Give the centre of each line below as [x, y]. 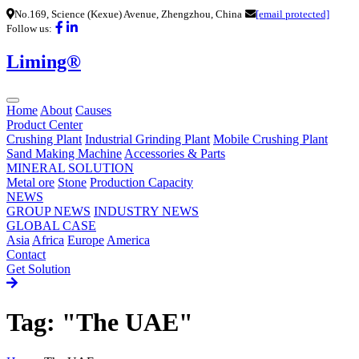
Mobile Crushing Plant [270, 139]
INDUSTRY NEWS [146, 211]
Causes [93, 110]
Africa [48, 240]
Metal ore [30, 182]
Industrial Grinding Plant [147, 139]
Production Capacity [141, 182]
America [128, 240]
